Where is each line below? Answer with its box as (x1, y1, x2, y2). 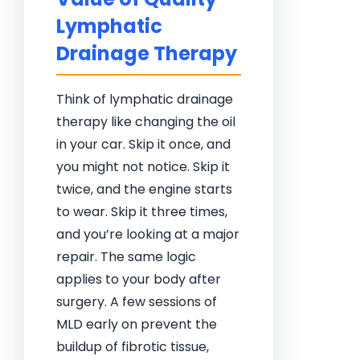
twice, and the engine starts (56, 180, 232, 198)
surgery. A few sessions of (56, 292, 217, 311)
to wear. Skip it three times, (56, 202, 227, 221)
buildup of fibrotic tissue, (56, 337, 209, 356)
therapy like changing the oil (56, 112, 235, 131)
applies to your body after (56, 270, 221, 288)
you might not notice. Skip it (56, 157, 230, 176)
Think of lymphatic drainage (56, 90, 233, 108)
